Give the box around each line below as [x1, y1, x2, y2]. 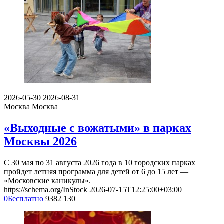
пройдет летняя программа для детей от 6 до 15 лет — [4, 167, 188, 176]
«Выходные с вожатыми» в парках [4, 121, 191, 134]
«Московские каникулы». [4, 176, 91, 185]
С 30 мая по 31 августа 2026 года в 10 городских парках [4, 158, 195, 167]
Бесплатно [8, 194, 43, 203]
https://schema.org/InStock [4, 185, 87, 194]
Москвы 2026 [4, 134, 77, 148]
